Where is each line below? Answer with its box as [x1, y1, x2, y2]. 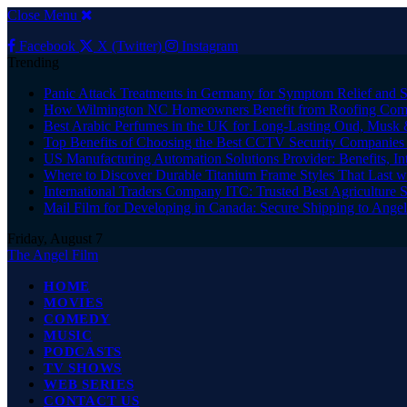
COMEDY [44, 312, 111, 326]
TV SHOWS [44, 361, 122, 375]
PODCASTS [44, 344, 122, 359]
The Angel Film [7, 247, 98, 263]
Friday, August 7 [7, 231, 103, 246]
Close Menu [7, 7, 77, 23]
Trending [7, 55, 59, 70]
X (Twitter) [97, 38, 162, 54]
